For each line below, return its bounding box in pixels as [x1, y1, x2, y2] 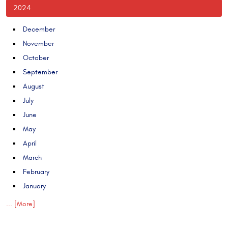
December [23, 24, 55, 34]
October [23, 53, 49, 62]
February [23, 167, 49, 176]
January [23, 181, 46, 190]
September [23, 67, 58, 76]
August [23, 81, 44, 91]
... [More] [6, 199, 35, 208]
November [23, 39, 54, 48]
